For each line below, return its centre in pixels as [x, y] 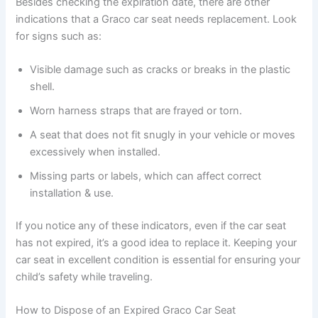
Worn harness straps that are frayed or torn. [136, 111]
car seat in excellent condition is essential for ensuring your [158, 260]
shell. [43, 87]
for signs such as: [59, 36]
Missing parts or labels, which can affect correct [146, 176]
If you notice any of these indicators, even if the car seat [151, 226]
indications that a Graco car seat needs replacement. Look [157, 19]
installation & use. [72, 193]
